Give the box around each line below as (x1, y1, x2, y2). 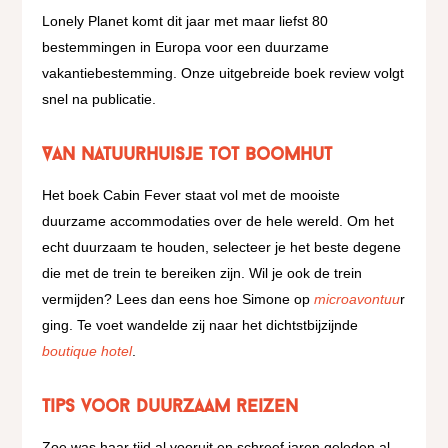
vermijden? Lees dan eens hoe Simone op (42, 291, 315, 307)
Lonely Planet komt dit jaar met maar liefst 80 (42, 13, 329, 29)
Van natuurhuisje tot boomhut (42, 146, 333, 165)
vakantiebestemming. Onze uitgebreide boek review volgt (42, 65, 405, 81)
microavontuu (314, 291, 401, 307)
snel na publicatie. (42, 91, 157, 107)
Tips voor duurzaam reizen (42, 398, 299, 417)
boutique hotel (42, 343, 133, 359)
